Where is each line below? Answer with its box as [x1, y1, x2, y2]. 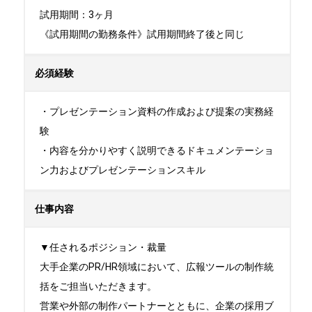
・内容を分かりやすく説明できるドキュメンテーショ [40, 145, 274, 156]
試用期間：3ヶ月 [40, 9, 114, 20]
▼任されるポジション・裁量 [40, 242, 166, 253]
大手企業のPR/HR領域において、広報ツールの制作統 [40, 261, 274, 272]
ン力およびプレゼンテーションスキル [40, 164, 205, 175]
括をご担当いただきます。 [40, 281, 157, 292]
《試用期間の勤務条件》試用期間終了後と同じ [40, 29, 244, 40]
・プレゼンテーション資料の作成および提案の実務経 [40, 106, 274, 117]
